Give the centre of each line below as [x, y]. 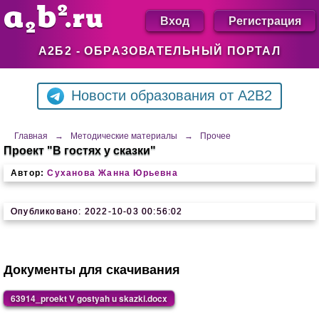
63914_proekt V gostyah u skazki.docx [89, 298]
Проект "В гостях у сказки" [80, 151]
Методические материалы [124, 136]
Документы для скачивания [92, 270]
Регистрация [265, 20]
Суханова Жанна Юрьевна [113, 173]
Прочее [215, 136]
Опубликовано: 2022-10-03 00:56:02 [97, 211]
